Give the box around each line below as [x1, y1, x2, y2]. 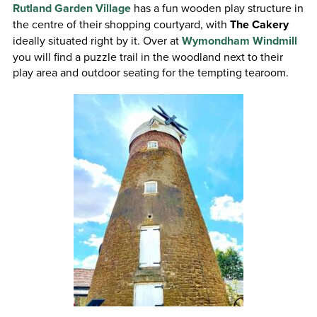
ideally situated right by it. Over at [12, 32, 182, 48]
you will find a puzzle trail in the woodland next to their [12, 48, 283, 64]
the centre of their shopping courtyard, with [12, 16, 230, 32]
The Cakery [229, 16, 289, 33]
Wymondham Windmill [181, 32, 297, 49]
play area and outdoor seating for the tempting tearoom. [12, 64, 289, 80]
